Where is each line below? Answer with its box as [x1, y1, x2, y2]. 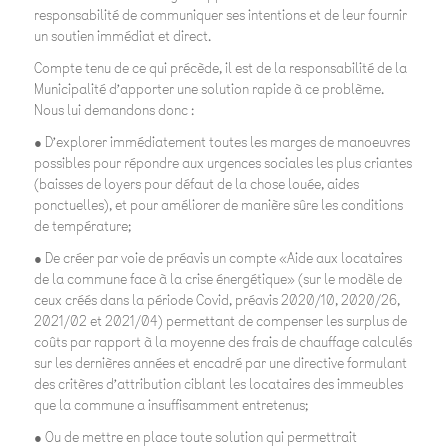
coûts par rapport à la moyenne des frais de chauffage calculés [33, 333, 412, 353]
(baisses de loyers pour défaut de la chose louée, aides [33, 175, 359, 195]
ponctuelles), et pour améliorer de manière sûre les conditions [33, 196, 403, 216]
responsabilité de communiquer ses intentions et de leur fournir [33, 6, 407, 26]
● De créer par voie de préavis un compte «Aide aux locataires [33, 249, 402, 269]
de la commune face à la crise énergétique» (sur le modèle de [33, 270, 402, 290]
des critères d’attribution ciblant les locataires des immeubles [33, 375, 403, 395]
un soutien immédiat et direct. [33, 27, 211, 47]
